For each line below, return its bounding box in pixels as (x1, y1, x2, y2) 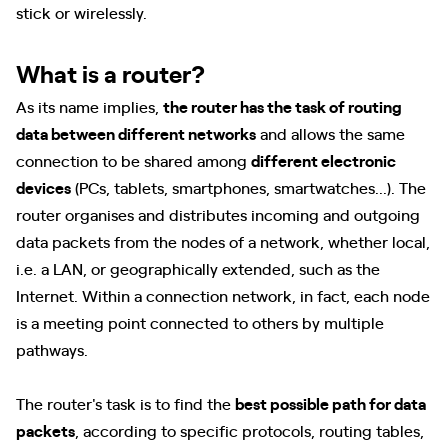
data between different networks (16, 122, 256, 144)
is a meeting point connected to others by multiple (16, 311, 384, 333)
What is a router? (16, 56, 205, 89)
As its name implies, (16, 95, 163, 117)
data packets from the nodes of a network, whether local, (16, 230, 430, 252)
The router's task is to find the (16, 392, 235, 414)
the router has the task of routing (163, 95, 402, 117)
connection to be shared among (16, 149, 251, 171)
